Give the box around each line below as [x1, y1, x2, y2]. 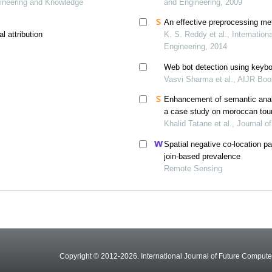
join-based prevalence [164, 151, 241, 161]
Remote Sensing [164, 163, 223, 173]
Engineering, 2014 [164, 42, 228, 52]
